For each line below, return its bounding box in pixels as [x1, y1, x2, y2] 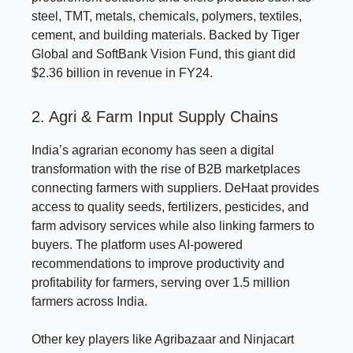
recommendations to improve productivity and [32, 256, 284, 270]
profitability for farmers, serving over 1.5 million [32, 275, 290, 289]
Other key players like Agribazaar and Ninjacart [32, 332, 294, 346]
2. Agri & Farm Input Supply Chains [32, 107, 278, 125]
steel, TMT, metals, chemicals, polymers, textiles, [32, 9, 302, 23]
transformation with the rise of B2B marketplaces [32, 162, 300, 176]
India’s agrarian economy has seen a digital [32, 143, 274, 157]
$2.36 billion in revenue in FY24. [32, 65, 213, 80]
